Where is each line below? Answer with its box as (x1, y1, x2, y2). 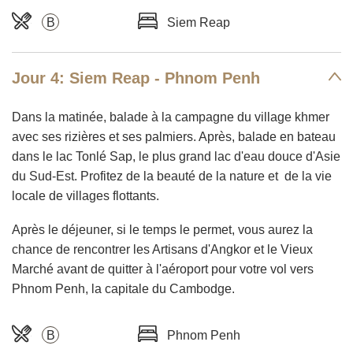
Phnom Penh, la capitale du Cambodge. (12, 282, 235, 295)
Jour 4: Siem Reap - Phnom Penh (12, 69, 260, 87)
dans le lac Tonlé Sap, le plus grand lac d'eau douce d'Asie (12, 150, 340, 163)
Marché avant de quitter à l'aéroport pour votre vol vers (12, 262, 314, 276)
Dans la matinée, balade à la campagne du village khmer (12, 110, 329, 124)
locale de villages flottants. (12, 189, 159, 203)
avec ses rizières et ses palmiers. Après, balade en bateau (12, 130, 336, 143)
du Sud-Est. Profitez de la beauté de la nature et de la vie (12, 169, 332, 183)
